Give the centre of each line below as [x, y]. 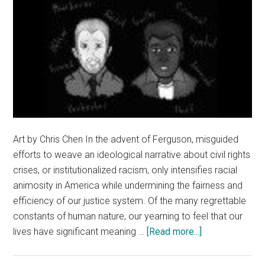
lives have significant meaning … [80, 232]
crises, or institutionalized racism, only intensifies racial [125, 170]
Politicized [224, 247]
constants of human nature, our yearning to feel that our [128, 216]
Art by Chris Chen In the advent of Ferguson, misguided [126, 140]
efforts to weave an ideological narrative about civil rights [132, 155]
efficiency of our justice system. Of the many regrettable [130, 201]
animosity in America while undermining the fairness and [128, 186]
